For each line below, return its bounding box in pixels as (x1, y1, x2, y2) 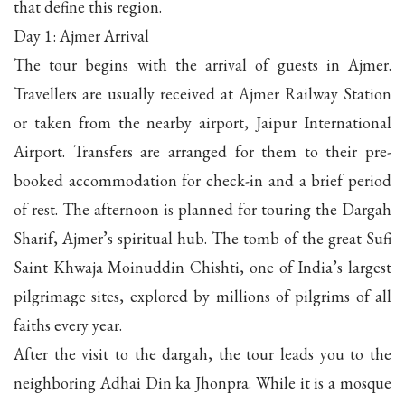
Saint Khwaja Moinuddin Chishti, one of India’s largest (14, 256, 391, 278)
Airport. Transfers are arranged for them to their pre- (14, 140, 391, 162)
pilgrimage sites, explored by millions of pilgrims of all (14, 285, 391, 306)
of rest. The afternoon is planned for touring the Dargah (14, 198, 391, 220)
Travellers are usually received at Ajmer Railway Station (14, 82, 391, 104)
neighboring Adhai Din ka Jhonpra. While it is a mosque (14, 372, 391, 393)
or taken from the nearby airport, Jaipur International (14, 111, 391, 133)
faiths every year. (14, 314, 122, 335)
